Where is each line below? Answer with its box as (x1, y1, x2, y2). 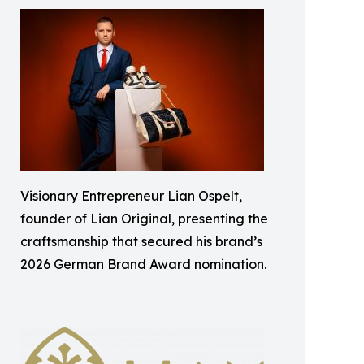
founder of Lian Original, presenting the (20, 210, 268, 227)
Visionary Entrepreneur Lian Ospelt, (20, 187, 242, 204)
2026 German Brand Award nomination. (20, 255, 266, 272)
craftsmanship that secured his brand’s (20, 232, 262, 249)
